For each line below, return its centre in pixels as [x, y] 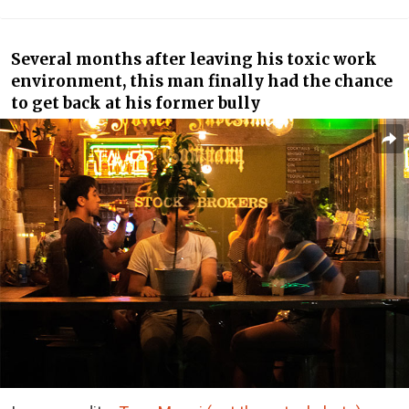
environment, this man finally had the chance [202, 82]
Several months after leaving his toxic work [194, 60]
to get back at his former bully [136, 104]
